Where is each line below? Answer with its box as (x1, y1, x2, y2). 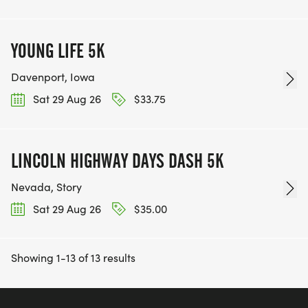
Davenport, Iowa (11, 69, 95, 85)
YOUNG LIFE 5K (11, 39, 104, 63)
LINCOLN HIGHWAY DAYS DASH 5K (11, 148, 223, 173)
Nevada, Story (11, 179, 82, 194)
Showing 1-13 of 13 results (11, 250, 135, 265)
